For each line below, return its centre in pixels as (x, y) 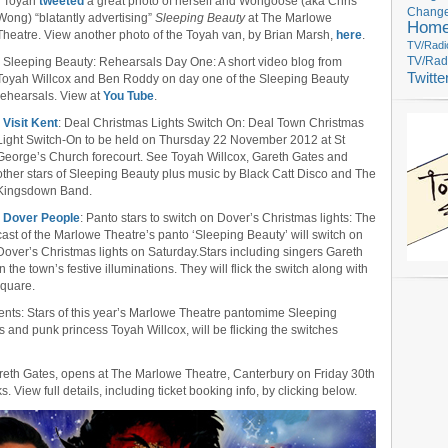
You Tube (128, 96)
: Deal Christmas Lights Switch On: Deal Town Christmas (211, 123)
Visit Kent (30, 123)
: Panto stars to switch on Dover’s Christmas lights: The (228, 218)
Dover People (41, 218)
